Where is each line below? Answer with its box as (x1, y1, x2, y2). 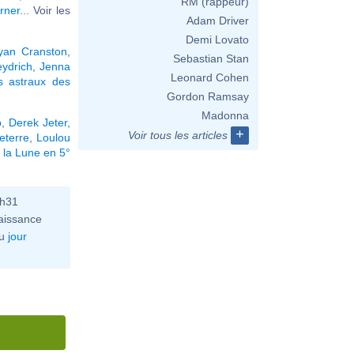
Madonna (201, 109, 249, 122)
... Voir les (20, 3, 71, 17)
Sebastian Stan (173, 52, 249, 65)
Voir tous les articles (128, 129, 228, 141)
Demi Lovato (186, 33, 249, 46)
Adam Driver (186, 14, 249, 27)
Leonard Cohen (171, 71, 249, 84)
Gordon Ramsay (167, 90, 249, 103)
